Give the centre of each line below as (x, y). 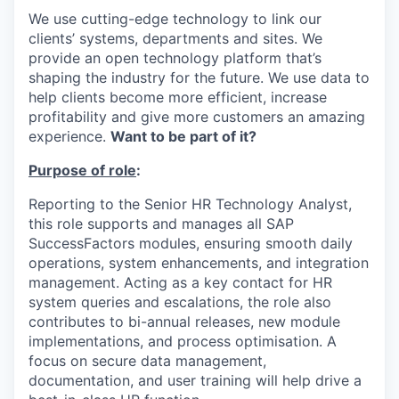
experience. (69, 136)
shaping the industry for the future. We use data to (199, 77)
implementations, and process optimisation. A (183, 341)
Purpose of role (82, 170)
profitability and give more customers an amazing (197, 117)
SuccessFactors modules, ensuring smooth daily (191, 243)
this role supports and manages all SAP (161, 224)
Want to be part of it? (183, 136)
